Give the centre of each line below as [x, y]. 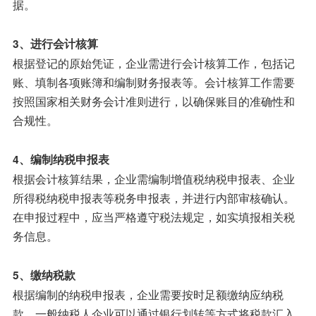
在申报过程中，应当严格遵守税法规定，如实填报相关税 [153, 217]
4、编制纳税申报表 [61, 160]
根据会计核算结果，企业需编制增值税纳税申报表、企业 [153, 179]
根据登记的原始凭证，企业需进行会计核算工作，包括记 [153, 63]
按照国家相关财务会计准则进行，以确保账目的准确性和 [153, 101]
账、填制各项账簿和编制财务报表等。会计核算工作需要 [153, 82]
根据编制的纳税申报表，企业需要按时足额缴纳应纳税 [148, 294]
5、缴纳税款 [44, 275]
